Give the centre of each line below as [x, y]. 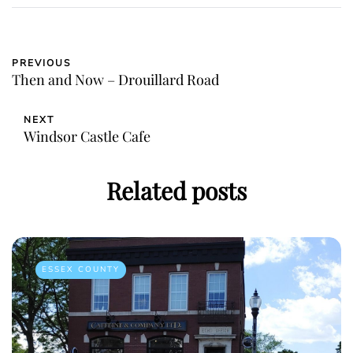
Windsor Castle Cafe [87, 136]
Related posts [176, 190]
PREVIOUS [41, 63]
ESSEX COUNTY [81, 269]
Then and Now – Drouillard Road [115, 79]
